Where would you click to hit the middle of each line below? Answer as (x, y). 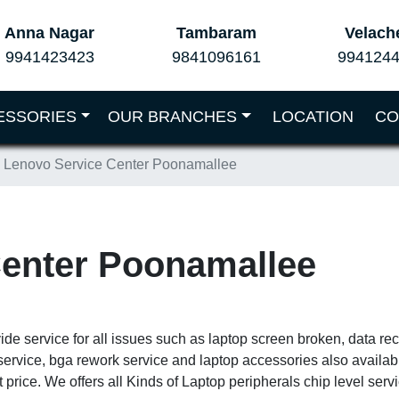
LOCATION (313, 117)
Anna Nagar (50, 33)
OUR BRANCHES (173, 117)
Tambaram (216, 33)
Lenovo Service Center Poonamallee (120, 164)
